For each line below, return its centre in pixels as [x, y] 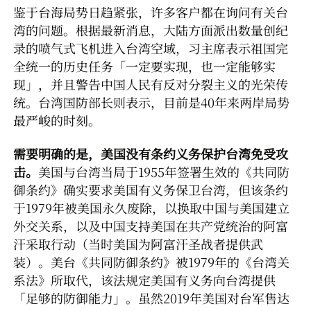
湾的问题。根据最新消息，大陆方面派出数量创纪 [151, 30]
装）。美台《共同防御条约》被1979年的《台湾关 [151, 262]
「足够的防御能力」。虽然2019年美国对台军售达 [151, 298]
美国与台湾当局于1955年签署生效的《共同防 [164, 172]
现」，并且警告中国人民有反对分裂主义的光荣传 [151, 84]
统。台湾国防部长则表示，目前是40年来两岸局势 [151, 102]
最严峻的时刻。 [57, 120]
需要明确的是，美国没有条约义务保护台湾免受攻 [151, 154]
